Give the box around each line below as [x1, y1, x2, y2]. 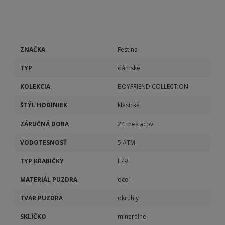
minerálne [118, 212, 146, 221]
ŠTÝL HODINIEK [20, 101, 67, 109]
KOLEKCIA [20, 82, 50, 91]
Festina [118, 45, 138, 54]
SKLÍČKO [20, 212, 46, 221]
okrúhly [118, 194, 139, 202]
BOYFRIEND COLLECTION [118, 82, 188, 91]
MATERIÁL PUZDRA [20, 175, 77, 184]
